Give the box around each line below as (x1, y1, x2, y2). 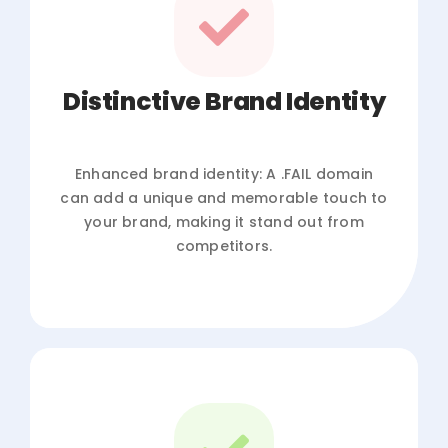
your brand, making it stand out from (84, 211, 364, 232)
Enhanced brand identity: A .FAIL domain (74, 163, 374, 184)
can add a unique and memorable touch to (60, 187, 388, 208)
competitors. (175, 235, 273, 256)
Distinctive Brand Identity (62, 83, 386, 119)
